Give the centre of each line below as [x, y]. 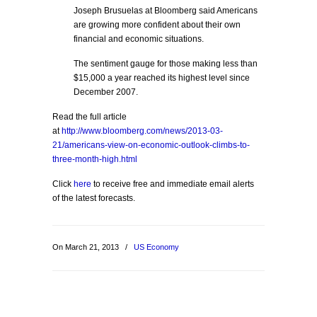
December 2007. [106, 92]
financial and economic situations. [139, 39]
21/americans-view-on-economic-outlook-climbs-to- [151, 145]
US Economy [156, 247]
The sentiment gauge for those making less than [166, 64]
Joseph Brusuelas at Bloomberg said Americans [166, 11]
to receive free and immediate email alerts [173, 184]
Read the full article [90, 117]
